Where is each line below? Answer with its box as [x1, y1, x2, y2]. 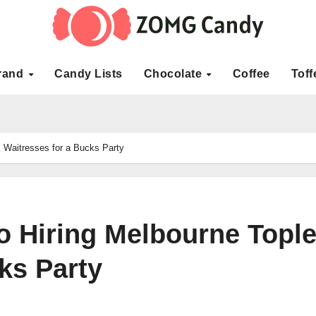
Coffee [232, 68, 270, 80]
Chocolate [143, 68, 205, 80]
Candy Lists [54, 68, 123, 80]
